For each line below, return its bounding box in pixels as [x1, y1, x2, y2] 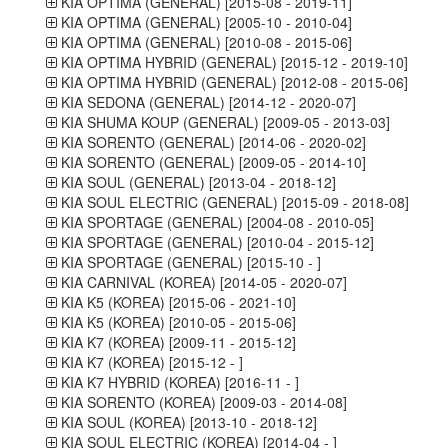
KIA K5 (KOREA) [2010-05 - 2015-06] [56, 312, 296, 332]
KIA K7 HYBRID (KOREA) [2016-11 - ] [56, 372, 299, 392]
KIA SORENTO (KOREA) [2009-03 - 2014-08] [56, 392, 347, 412]
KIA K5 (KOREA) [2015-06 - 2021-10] [56, 292, 296, 312]
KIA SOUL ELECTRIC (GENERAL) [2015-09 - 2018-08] [56, 192, 409, 212]
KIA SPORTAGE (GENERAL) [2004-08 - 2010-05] [56, 212, 374, 232]
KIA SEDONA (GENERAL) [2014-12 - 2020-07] [56, 92, 356, 112]
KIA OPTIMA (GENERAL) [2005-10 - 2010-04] [56, 12, 352, 32]
